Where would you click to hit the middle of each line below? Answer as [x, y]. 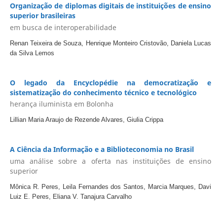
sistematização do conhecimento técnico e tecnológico [103, 92]
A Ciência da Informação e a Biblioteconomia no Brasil [102, 149]
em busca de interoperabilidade [63, 27]
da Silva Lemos [32, 53]
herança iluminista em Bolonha [61, 104]
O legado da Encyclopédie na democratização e [110, 82]
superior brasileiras [42, 16]
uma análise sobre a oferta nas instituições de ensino [110, 161]
